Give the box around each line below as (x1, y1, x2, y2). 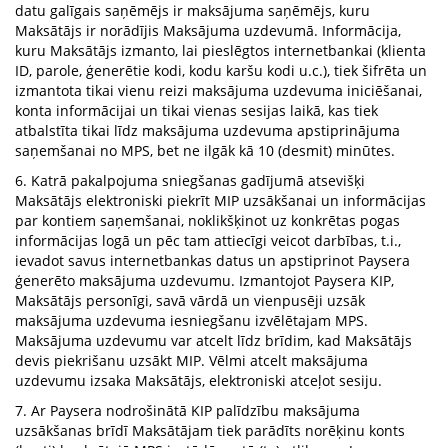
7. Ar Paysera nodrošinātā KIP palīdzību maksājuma (15, 401, 360, 420)
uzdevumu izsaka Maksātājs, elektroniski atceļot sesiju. (15, 371, 382, 390)
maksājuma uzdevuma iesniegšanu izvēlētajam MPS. (15, 311, 368, 330)
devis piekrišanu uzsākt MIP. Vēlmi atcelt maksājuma (15, 351, 368, 370)
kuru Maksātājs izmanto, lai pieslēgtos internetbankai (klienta (15, 41, 426, 60)
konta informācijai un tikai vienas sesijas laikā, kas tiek (15, 101, 378, 120)
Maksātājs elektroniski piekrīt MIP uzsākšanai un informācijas (15, 191, 426, 210)
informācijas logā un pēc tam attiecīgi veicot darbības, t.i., (15, 231, 401, 250)
